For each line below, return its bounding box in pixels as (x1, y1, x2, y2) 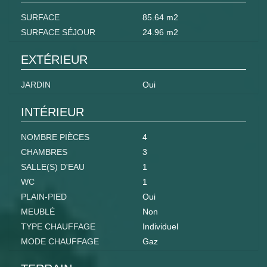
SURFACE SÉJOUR (21, 27, 95, 38)
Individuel (142, 222, 178, 232)
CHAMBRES (21, 147, 67, 157)
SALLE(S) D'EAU (21, 162, 85, 172)
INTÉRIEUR (21, 105, 84, 119)
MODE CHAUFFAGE (21, 237, 99, 247)
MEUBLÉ (21, 207, 55, 217)
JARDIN (21, 80, 51, 90)
